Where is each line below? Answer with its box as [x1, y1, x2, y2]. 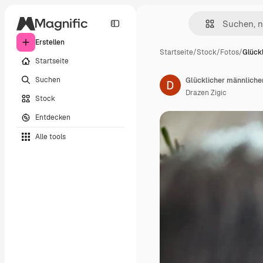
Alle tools [35, 131, 66, 141]
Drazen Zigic [186, 88, 227, 97]
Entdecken [35, 112, 70, 122]
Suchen [35, 75, 60, 85]
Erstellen [35, 38, 65, 47]
